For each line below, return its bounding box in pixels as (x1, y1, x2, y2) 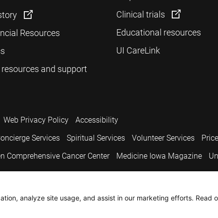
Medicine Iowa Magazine (116, 151, 202, 161)
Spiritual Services (67, 133, 125, 143)
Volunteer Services (132, 133, 195, 143)
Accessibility (75, 115, 118, 125)
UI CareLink (116, 45, 160, 55)
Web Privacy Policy (3, 115, 69, 125)
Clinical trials (116, 9, 167, 19)
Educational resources (116, 27, 201, 37)
